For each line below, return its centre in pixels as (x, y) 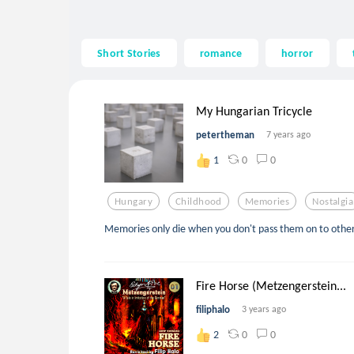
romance (221, 53)
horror (297, 53)
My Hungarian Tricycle (254, 111)
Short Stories (129, 53)
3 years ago (264, 309)
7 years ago (288, 135)
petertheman (225, 135)
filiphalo (213, 310)
